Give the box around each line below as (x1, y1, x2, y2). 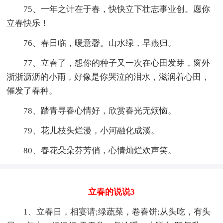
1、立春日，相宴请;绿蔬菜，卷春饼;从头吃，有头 (6, 207, 211, 217)
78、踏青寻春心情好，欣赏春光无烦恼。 (6, 106, 177, 115)
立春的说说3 (88, 187, 135, 197)
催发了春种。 (6, 86, 58, 96)
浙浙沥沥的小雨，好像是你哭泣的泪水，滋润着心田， (6, 72, 210, 82)
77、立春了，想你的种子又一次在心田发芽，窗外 (6, 58, 211, 68)
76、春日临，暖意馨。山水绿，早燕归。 (6, 38, 177, 48)
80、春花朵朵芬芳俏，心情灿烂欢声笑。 (6, 145, 177, 155)
